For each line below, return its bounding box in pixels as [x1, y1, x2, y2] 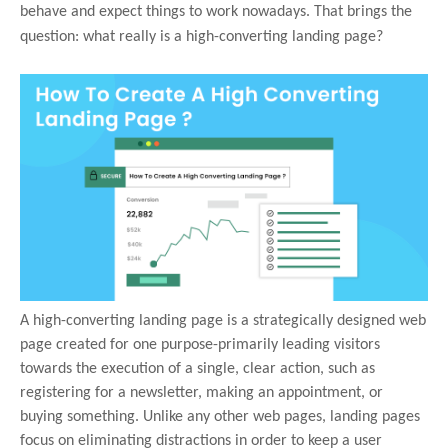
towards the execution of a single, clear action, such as [20, 360, 375, 377]
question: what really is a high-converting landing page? [20, 29, 383, 45]
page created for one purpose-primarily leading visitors [20, 336, 380, 353]
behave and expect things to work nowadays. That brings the [20, 4, 412, 20]
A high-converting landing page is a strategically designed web [20, 312, 426, 329]
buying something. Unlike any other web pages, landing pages [20, 408, 420, 425]
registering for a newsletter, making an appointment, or [20, 384, 383, 401]
